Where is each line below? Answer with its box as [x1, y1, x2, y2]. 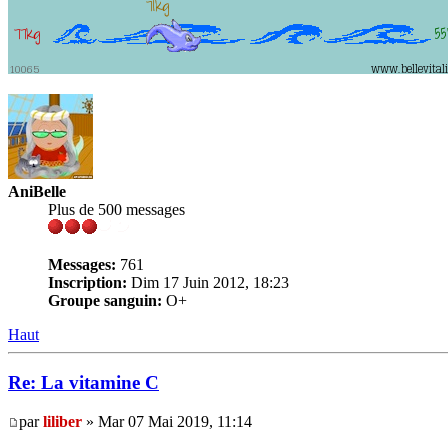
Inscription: [48, 273, 127, 291]
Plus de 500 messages [48, 200, 185, 218]
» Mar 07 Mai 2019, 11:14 [82, 413, 252, 430]
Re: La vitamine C [8, 372, 159, 394]
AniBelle [8, 182, 66, 200]
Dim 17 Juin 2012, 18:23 [127, 273, 289, 291]
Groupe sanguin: [48, 291, 162, 309]
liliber [43, 413, 82, 430]
